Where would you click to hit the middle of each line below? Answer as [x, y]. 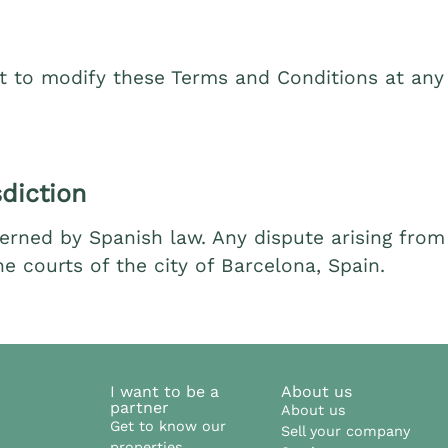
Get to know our [168, 426]
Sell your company [345, 431]
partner [139, 408]
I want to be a [164, 392]
